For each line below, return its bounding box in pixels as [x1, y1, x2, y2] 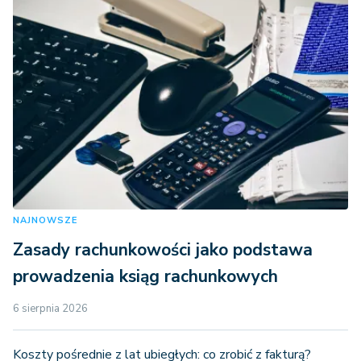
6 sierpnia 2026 [13, 301, 88, 316]
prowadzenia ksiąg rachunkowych [13, 264, 278, 288]
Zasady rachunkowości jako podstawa [13, 238, 313, 261]
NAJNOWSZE [13, 214, 77, 226]
